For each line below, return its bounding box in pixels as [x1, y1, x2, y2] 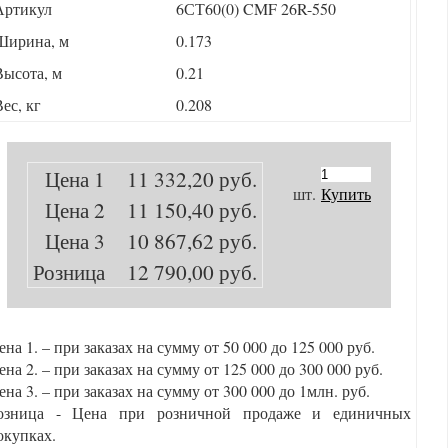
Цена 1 [45, 164, 105, 193]
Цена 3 [45, 226, 105, 255]
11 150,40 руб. [115, 195, 257, 224]
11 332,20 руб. [115, 164, 257, 193]
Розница [33, 257, 105, 286]
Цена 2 [45, 195, 105, 224]
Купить [321, 183, 371, 204]
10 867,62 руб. [115, 226, 257, 255]
